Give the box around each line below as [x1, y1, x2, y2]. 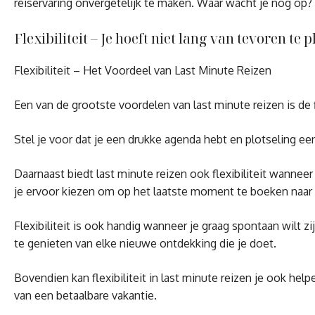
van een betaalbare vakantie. [14, 288, 157, 302]
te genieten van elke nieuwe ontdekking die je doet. [14, 236, 276, 250]
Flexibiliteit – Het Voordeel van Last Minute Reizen [14, 63, 271, 77]
